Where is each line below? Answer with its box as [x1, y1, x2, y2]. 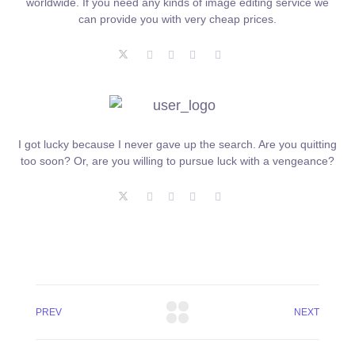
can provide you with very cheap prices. [78, 13, 277, 26]
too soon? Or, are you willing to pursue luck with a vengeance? [21, 155, 334, 168]
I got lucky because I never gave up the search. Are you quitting [18, 138, 337, 151]
